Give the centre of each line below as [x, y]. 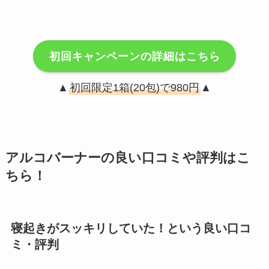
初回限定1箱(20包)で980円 [134, 88]
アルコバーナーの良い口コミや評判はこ [128, 158]
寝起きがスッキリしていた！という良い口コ [131, 228]
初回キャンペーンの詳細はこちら [134, 56]
